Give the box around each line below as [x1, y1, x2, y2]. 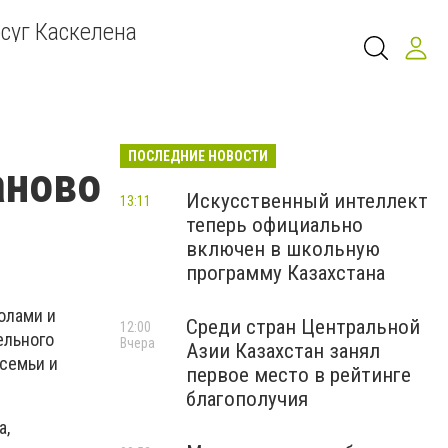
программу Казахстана [186, 261, 385, 285]
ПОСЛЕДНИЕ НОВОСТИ [128, 148, 268, 164]
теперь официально [186, 213, 363, 237]
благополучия [186, 387, 308, 411]
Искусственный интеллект [186, 189, 428, 213]
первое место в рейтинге [186, 363, 411, 387]
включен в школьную [186, 237, 380, 261]
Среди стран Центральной [186, 315, 420, 339]
